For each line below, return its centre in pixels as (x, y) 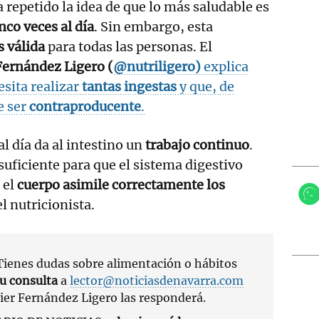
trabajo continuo (197, 145)
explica (225, 66)
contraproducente (85, 106)
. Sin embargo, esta (153, 26)
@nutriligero (154, 66)
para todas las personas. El (129, 46)
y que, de (205, 86)
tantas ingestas (129, 86)
